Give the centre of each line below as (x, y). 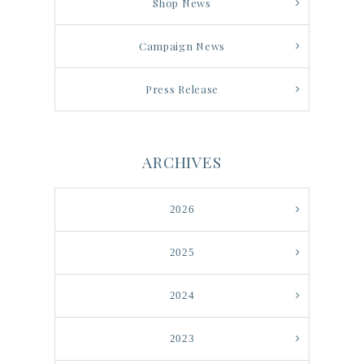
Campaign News (182, 45)
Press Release (182, 89)
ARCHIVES (182, 161)
